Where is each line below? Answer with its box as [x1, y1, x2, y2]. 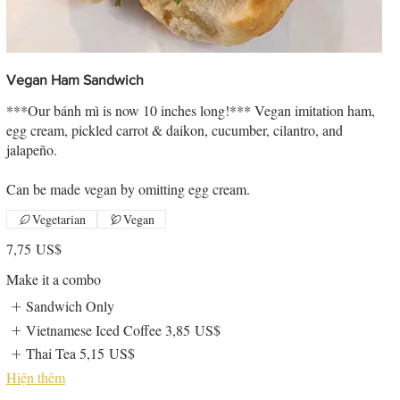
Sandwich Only [26, 296, 115, 316]
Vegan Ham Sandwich [5, 72, 144, 88]
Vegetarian [31, 211, 86, 229]
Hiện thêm [5, 367, 65, 387]
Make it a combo [5, 270, 101, 289]
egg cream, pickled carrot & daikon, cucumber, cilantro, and [5, 121, 343, 140]
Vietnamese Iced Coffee [26, 320, 162, 339]
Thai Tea [26, 344, 77, 363]
